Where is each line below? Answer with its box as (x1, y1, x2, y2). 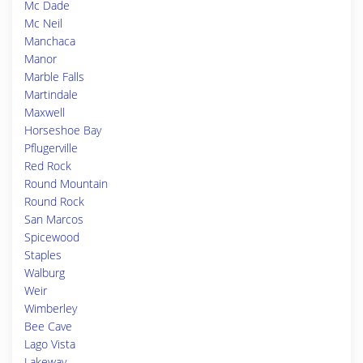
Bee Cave (24, 318, 72, 334)
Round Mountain (24, 176, 108, 191)
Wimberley (24, 301, 77, 316)
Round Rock (24, 194, 84, 209)
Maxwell (24, 105, 65, 120)
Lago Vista (24, 336, 75, 352)
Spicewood (24, 229, 79, 245)
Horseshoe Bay (24, 122, 101, 138)
